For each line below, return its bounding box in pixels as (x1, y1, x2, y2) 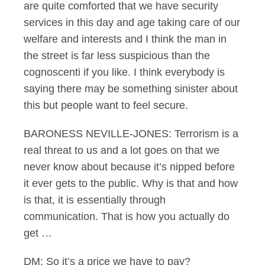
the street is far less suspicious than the (24, 50, 210, 62)
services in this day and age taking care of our (24, 17, 240, 28)
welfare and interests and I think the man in (24, 33, 227, 45)
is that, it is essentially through (24, 194, 166, 206)
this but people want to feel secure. (24, 99, 188, 111)
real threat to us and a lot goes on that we (24, 144, 219, 156)
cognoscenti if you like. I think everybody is (24, 66, 225, 78)
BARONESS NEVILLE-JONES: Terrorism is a (24, 128, 238, 140)
